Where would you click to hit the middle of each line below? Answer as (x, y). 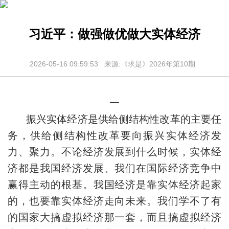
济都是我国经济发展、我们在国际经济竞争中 (114, 168)
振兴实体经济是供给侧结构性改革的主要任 (124, 119)
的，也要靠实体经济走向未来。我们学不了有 (114, 201)
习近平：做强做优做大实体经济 (114, 34)
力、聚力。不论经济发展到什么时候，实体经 (114, 152)
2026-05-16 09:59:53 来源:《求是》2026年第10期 (114, 64)
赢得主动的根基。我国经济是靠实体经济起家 (114, 185)
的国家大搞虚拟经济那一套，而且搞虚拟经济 (114, 217)
